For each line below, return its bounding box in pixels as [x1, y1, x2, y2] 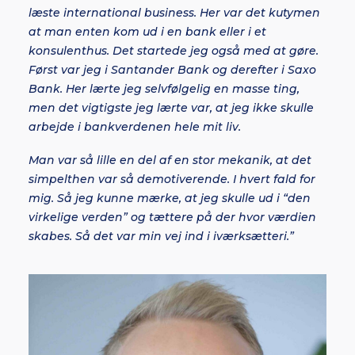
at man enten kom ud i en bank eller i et [29, 25, 266, 39]
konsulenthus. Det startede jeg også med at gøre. [29, 44, 319, 58]
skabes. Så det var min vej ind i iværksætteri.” [29, 229, 294, 243]
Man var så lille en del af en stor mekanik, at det [29, 153, 311, 167]
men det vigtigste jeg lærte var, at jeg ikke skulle [29, 101, 314, 115]
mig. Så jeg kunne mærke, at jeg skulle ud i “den [29, 191, 311, 205]
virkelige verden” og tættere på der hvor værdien [29, 210, 316, 224]
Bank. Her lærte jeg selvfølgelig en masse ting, [29, 82, 300, 96]
